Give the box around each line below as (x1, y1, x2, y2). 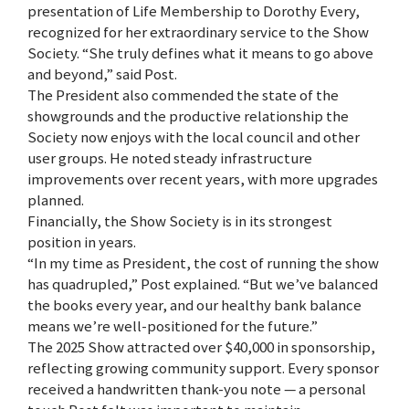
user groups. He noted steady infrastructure (27, 148, 312, 169)
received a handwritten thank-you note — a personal (27, 379, 366, 400)
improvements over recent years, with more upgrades (27, 169, 378, 190)
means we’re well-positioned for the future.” (27, 316, 318, 337)
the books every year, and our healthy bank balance (27, 295, 362, 316)
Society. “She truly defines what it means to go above (27, 43, 373, 64)
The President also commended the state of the (27, 85, 339, 106)
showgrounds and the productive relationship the (27, 106, 349, 127)
